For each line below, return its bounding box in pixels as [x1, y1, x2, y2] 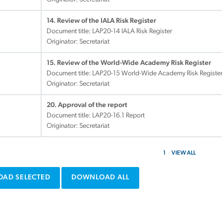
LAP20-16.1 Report [92, 112, 145, 119]
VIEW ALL [171, 150, 196, 156]
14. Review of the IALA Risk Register [47, 17, 156, 25]
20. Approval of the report [47, 102, 127, 109]
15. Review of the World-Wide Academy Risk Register [47, 59, 211, 67]
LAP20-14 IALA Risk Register [92, 28, 172, 35]
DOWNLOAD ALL [71, 174, 129, 181]
